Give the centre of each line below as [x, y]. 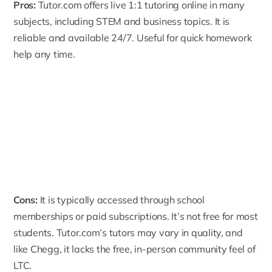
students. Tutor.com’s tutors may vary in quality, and [128, 232]
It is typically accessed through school [121, 199]
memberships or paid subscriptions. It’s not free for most [136, 216]
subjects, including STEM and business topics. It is [122, 22]
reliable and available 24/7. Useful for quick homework [133, 38]
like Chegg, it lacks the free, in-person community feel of [134, 249]
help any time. [44, 54]
